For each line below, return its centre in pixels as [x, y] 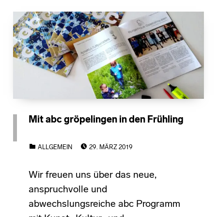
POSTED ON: [107, 141]
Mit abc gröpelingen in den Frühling [106, 120]
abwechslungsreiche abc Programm [104, 204]
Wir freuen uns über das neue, [92, 175]
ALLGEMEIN [55, 147]
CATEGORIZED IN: [41, 142]
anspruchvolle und [68, 190]
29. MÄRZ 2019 [111, 147]
